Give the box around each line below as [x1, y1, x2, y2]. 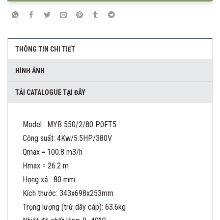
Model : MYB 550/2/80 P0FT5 [23, 120, 116, 130]
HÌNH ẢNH [15, 67, 45, 75]
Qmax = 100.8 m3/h [23, 147, 82, 157]
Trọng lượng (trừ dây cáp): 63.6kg [23, 202, 126, 212]
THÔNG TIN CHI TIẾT [15, 45, 75, 54]
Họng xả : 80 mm [23, 175, 75, 185]
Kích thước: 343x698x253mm [23, 189, 113, 198]
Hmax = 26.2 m [23, 161, 69, 171]
